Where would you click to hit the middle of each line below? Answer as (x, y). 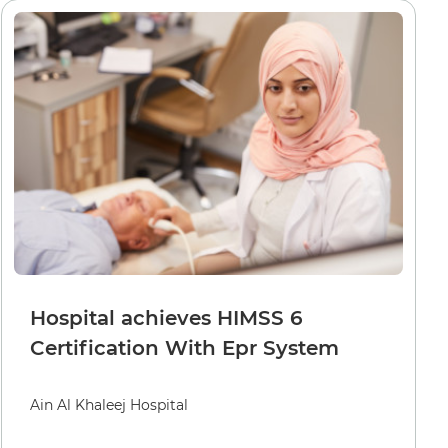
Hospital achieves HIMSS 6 (166, 317)
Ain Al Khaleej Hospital (109, 404)
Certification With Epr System (184, 347)
